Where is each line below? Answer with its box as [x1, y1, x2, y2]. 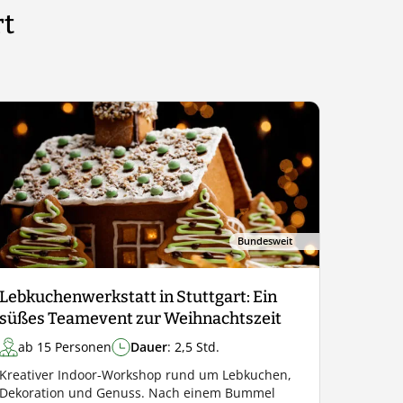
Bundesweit [237, 234, 292, 247]
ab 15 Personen [17, 338, 112, 355]
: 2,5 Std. [166, 338, 219, 355]
